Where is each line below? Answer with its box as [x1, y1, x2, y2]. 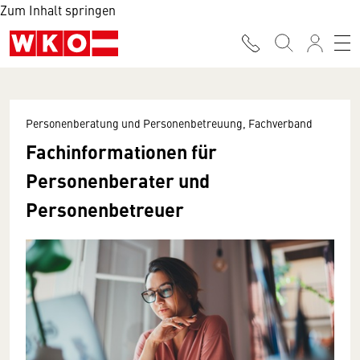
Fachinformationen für [26, 137, 217, 165]
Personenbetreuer [26, 195, 184, 223]
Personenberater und [26, 166, 210, 194]
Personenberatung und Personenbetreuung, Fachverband [26, 115, 313, 131]
